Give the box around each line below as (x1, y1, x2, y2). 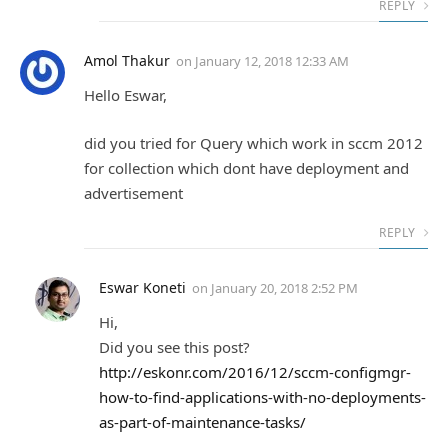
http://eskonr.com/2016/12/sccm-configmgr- (99, 361, 411, 382)
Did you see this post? (99, 336, 250, 357)
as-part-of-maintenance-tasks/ (99, 411, 306, 432)
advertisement (84, 182, 183, 203)
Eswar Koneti (99, 277, 186, 297)
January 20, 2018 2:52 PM (211, 278, 358, 297)
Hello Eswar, (84, 85, 167, 106)
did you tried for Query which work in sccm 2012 (84, 132, 423, 153)
